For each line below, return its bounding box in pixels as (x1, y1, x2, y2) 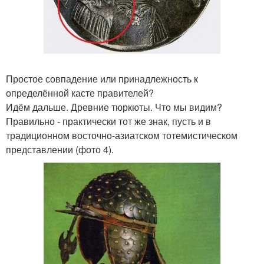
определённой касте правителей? (6, 86, 154, 100)
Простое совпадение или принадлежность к (6, 72, 198, 86)
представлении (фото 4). (6, 143, 114, 157)
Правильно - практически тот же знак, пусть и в (6, 114, 211, 128)
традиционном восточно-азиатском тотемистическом (6, 128, 237, 143)
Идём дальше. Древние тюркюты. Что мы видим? (6, 100, 222, 114)
